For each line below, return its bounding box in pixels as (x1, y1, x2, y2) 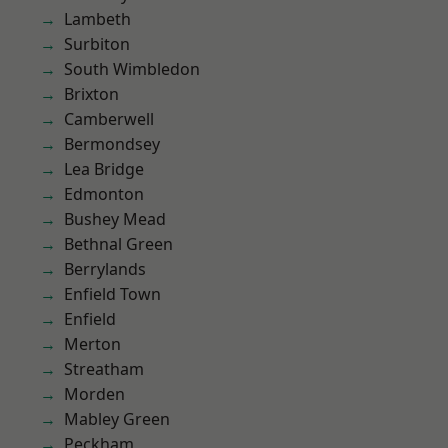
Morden (64, 383, 125, 405)
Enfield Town (64, 283, 161, 305)
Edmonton (64, 183, 144, 205)
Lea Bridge (64, 158, 144, 180)
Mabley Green (64, 408, 170, 430)
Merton (64, 333, 121, 355)
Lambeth (64, 8, 131, 30)
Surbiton (64, 33, 130, 55)
